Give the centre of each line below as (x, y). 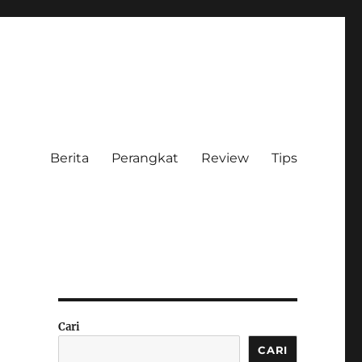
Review (225, 158)
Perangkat (145, 158)
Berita (69, 158)
